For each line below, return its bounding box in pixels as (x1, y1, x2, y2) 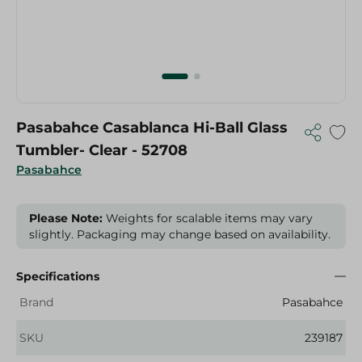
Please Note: (29, 211, 103, 225)
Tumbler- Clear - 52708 (16, 141, 187, 159)
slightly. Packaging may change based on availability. (29, 227, 330, 242)
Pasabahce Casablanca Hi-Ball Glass (16, 119, 288, 137)
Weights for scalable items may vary (103, 211, 313, 225)
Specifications (16, 269, 99, 284)
